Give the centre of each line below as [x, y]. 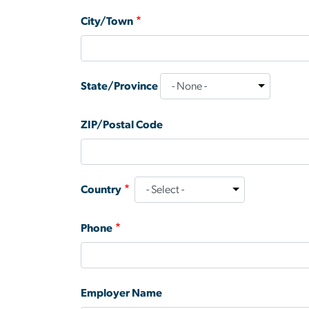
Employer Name [121, 293]
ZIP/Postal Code [122, 124]
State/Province [119, 86]
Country [101, 189]
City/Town [107, 21]
